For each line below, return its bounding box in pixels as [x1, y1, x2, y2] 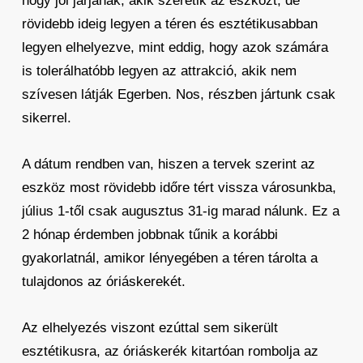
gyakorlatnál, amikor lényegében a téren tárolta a [21, 250, 318, 266]
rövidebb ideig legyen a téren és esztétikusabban [21, 16, 318, 32]
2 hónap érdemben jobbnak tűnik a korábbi [21, 227, 278, 242]
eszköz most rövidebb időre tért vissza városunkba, [21, 180, 336, 195]
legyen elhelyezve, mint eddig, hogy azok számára [21, 40, 328, 55]
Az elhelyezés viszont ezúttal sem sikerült [21, 320, 278, 335]
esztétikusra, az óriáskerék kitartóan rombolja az [21, 344, 318, 359]
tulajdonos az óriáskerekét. [21, 274, 186, 289]
